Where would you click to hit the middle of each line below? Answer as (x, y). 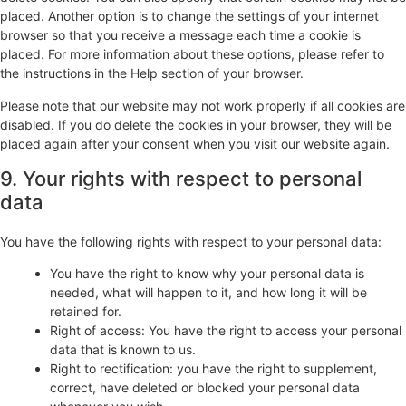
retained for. (86, 312)
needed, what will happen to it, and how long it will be (208, 293)
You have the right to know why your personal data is (207, 274)
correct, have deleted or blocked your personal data (205, 388)
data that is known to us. (123, 350)
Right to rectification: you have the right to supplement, (213, 369)
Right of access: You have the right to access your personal (226, 331)
